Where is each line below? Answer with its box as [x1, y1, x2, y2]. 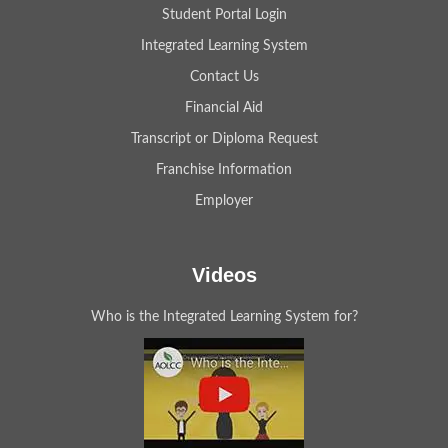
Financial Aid [185, 100, 263, 115]
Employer [195, 193, 253, 208]
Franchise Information [156, 162, 292, 177]
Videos [191, 263, 257, 286]
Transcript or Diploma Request [130, 131, 318, 146]
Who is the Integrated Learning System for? [90, 309, 358, 324]
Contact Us [189, 69, 259, 84]
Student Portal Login [161, 7, 287, 22]
